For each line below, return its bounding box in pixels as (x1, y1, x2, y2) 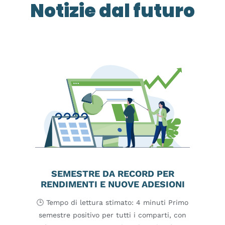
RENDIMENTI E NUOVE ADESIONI (40, 179, 185, 190)
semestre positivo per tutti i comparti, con (39, 210, 186, 219)
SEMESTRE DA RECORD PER (51, 168, 174, 179)
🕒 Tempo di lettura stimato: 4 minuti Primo (37, 198, 188, 206)
